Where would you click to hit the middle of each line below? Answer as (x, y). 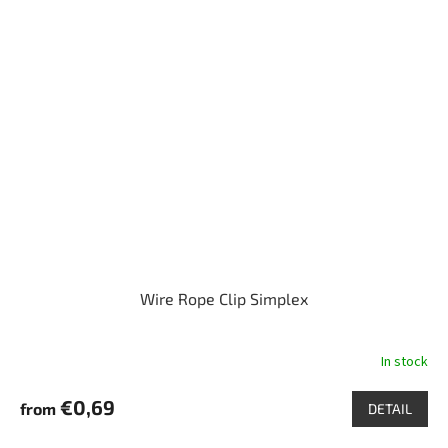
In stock (404, 361)
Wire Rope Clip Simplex (224, 299)
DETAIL (390, 409)
